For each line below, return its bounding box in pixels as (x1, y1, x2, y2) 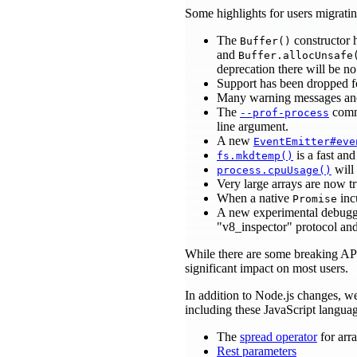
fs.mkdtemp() (217, 149, 293, 162)
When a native (217, 190, 292, 205)
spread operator (240, 329, 317, 343)
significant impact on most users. (185, 261, 348, 275)
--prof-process (240, 106, 329, 119)
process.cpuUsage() (217, 163, 331, 176)
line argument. (217, 119, 288, 133)
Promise (292, 192, 337, 205)
